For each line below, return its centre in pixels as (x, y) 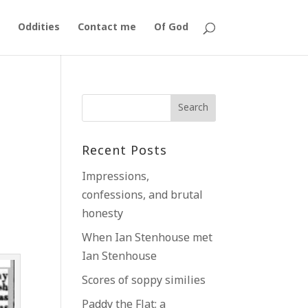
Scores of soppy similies (144, 281)
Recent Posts (125, 151)
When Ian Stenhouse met (147, 238)
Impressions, (116, 177)
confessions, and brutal (143, 196)
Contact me (107, 27)
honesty (103, 214)
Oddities (38, 27)
